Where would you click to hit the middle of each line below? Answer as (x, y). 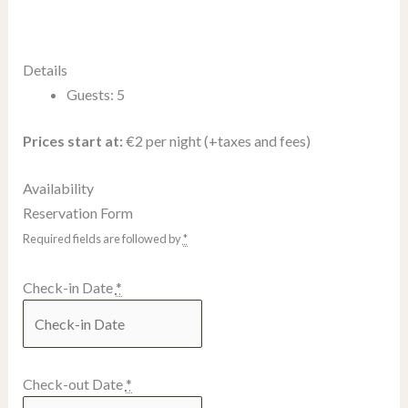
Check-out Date (74, 383)
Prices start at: (72, 140)
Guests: (90, 94)
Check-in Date (69, 288)
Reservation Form (77, 213)
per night (173, 140)
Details (45, 69)
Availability (58, 189)
